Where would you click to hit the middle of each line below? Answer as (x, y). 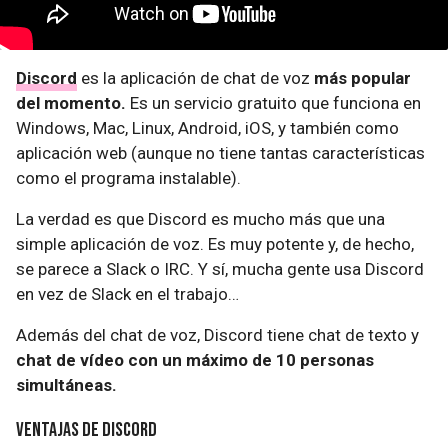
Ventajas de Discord (86, 430)
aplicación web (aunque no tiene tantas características (220, 153)
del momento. (71, 103)
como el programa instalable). (128, 178)
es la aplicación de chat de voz (195, 78)
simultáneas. (66, 385)
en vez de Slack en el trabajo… (127, 294)
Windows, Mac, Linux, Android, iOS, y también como (207, 128)
